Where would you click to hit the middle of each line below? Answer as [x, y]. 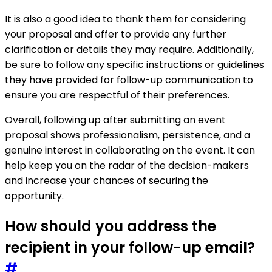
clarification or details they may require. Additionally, [129, 49]
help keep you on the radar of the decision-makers [127, 165]
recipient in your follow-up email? [130, 247]
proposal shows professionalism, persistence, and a [127, 135]
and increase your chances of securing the [107, 180]
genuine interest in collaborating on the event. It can [130, 150]
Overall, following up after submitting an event [115, 120]
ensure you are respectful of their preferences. [117, 95]
